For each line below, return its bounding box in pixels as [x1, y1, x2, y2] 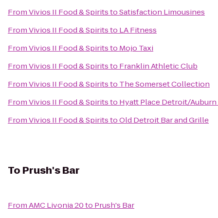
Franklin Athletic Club [119, 61, 198, 71]
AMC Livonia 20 [29, 200, 84, 210]
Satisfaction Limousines [119, 7, 205, 17]
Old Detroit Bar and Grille [119, 115, 209, 125]
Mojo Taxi [119, 43, 153, 53]
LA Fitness [119, 25, 157, 35]
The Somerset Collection [119, 79, 210, 89]
